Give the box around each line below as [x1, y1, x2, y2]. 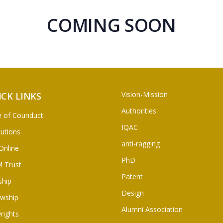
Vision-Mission [121, 89, 168, 99]
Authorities [121, 106, 156, 115]
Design [121, 188, 144, 198]
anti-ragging [121, 138, 160, 148]
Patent [121, 171, 143, 181]
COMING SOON [47, 12, 176, 37]
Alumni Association [121, 204, 183, 214]
